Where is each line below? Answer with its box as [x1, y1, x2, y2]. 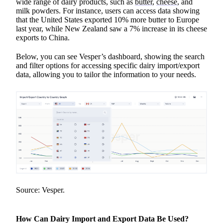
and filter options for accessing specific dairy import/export [16, 61, 200, 70]
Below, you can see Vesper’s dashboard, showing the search [16, 52, 205, 61]
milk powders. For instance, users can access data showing [16, 6, 200, 15]
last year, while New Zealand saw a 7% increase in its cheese [16, 24, 207, 33]
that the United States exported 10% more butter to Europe [16, 15, 199, 24]
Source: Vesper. [16, 185, 65, 194]
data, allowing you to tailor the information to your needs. [16, 70, 196, 79]
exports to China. [16, 33, 70, 42]
